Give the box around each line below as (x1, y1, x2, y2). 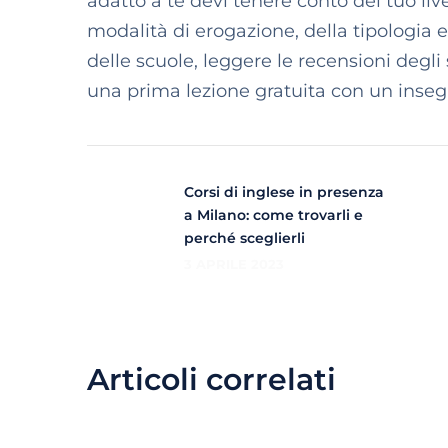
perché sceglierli (184, 229, 305, 247)
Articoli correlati (87, 361, 336, 398)
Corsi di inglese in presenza (184, 183, 384, 201)
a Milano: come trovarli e (184, 206, 363, 224)
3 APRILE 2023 (184, 256, 284, 272)
